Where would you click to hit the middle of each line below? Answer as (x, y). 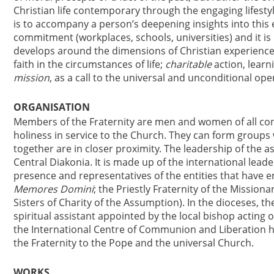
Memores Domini (54, 189)
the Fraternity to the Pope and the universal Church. (134, 243)
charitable (188, 64)
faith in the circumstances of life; (89, 64)
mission (31, 78)
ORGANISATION (52, 107)
